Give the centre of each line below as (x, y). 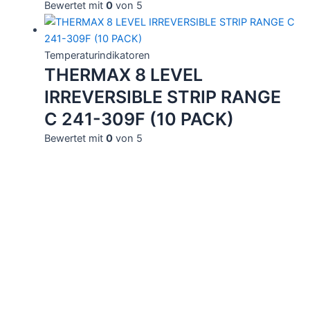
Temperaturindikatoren (97, 55)
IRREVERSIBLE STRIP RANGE (162, 97)
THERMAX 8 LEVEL (123, 74)
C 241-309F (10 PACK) (139, 119)
